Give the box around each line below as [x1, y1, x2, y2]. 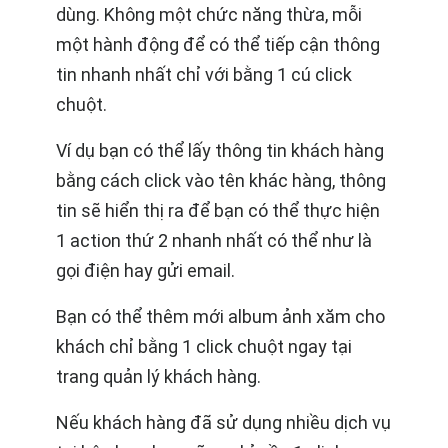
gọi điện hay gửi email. [56, 259, 235, 281]
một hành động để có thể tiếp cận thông [56, 33, 380, 55]
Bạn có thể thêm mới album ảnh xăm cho [56, 305, 385, 327]
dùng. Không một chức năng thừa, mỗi [56, 3, 362, 25]
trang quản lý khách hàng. [56, 365, 265, 387]
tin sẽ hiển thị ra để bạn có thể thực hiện [56, 199, 380, 221]
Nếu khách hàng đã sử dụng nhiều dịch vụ [56, 411, 391, 433]
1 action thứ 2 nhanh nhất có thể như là [56, 229, 372, 251]
